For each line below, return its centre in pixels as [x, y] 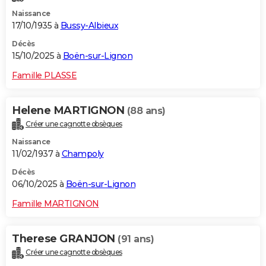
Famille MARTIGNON [56, 204]
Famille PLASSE [44, 75]
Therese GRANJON [65, 239]
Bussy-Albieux [89, 25]
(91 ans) [136, 239]
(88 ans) [146, 110]
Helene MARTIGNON [69, 110]
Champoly [83, 154]
